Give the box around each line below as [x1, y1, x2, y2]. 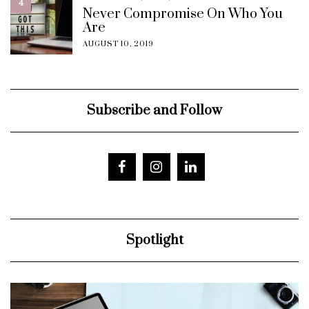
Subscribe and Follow [87, 102, 222, 120]
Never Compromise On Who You [83, 6, 283, 23]
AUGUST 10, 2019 [83, 39, 154, 50]
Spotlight [126, 232, 183, 250]
